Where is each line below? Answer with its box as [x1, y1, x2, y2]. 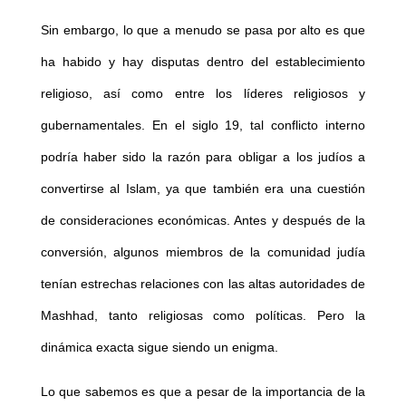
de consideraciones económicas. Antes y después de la [40, 212, 366, 227]
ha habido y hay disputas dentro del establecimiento [40, 53, 366, 69]
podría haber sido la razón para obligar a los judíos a [40, 149, 366, 164]
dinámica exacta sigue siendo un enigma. [40, 339, 278, 354]
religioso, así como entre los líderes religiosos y [40, 85, 366, 101]
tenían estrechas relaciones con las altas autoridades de [40, 275, 366, 291]
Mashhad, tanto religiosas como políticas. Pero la [40, 307, 366, 323]
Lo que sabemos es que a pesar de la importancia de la [40, 383, 366, 399]
